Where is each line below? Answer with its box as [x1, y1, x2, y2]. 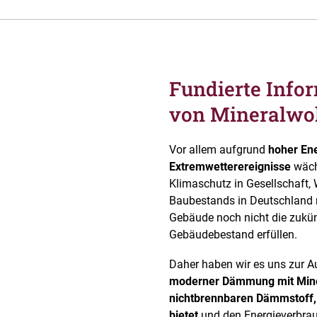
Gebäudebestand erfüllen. [169, 228, 297, 242]
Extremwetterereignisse [169, 160, 291, 174]
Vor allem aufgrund [169, 143, 268, 157]
